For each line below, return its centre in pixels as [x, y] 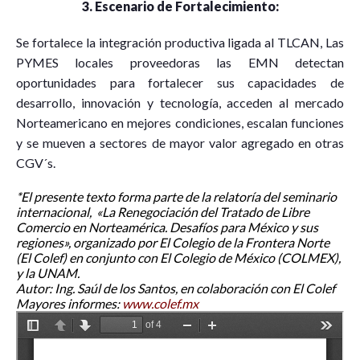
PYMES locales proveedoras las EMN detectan [180, 63]
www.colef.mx [160, 304]
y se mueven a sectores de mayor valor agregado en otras [180, 143]
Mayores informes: [69, 304]
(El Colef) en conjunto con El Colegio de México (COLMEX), [178, 258]
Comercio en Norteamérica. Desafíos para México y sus [167, 227]
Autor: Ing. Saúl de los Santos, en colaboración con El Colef [176, 288]
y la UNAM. [48, 273]
